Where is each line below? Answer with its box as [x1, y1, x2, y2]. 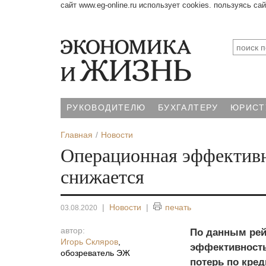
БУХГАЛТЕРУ [158, 103, 218, 112]
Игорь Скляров [61, 237, 118, 246]
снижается [61, 167, 144, 188]
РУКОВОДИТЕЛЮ [66, 103, 146, 112]
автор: [61, 226, 85, 235]
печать [165, 202, 191, 212]
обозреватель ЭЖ [61, 248, 130, 258]
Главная [61, 130, 93, 140]
